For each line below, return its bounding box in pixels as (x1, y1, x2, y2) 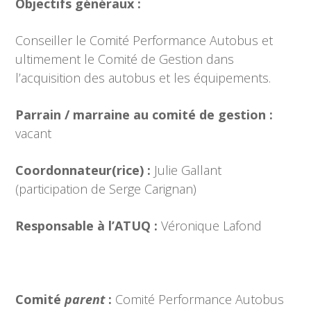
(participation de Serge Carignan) (15, 180, 197, 198)
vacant (15, 125, 52, 142)
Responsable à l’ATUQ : (15, 217, 162, 235)
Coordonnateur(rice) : (15, 162, 155, 179)
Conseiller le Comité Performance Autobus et (15, 32, 274, 49)
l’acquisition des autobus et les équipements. (15, 69, 271, 87)
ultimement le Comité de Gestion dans (15, 51, 235, 68)
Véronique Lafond (161, 217, 262, 235)
